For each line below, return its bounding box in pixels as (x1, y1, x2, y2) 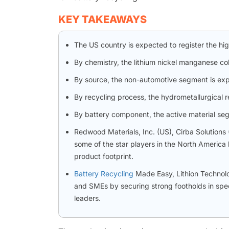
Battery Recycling (74, 169, 133, 178)
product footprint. (74, 152, 133, 161)
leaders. (74, 194, 101, 203)
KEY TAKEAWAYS (58, 13, 147, 26)
